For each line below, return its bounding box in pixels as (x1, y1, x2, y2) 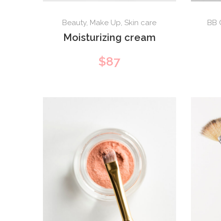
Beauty (62, 18, 87, 27)
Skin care (124, 18, 157, 27)
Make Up (90, 18, 121, 27)
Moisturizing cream (63, 31, 156, 43)
